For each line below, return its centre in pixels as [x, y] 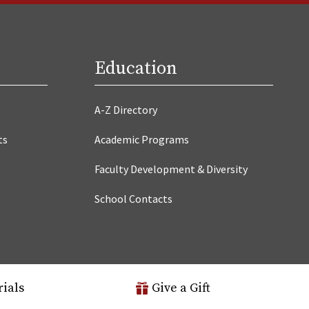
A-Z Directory [126, 109]
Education [136, 68]
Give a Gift [181, 288]
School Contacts [134, 198]
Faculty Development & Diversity [171, 169]
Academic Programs [142, 139]
